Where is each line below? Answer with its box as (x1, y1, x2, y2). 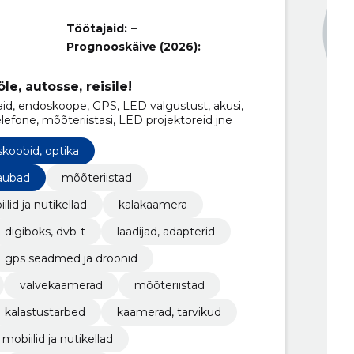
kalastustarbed (4, 304, 85, 319)
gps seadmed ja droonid (4, 250, 137, 265)
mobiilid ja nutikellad (2, 331, 113, 346)
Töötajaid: (66, 21, 128, 36)
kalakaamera (118, 197, 187, 212)
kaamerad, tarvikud (116, 304, 221, 319)
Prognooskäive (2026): (66, 40, 201, 54)
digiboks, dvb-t (4, 224, 85, 239)
